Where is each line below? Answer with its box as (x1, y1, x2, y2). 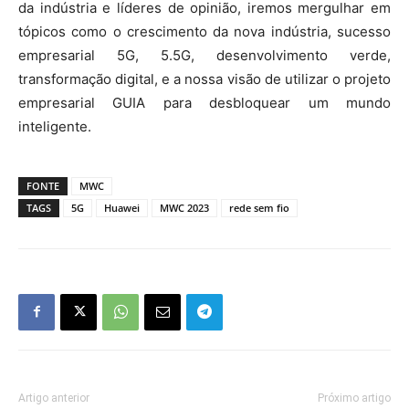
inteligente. (18, 117, 91, 135)
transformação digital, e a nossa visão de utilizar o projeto (18, 69, 391, 88)
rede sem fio (229, 200, 289, 215)
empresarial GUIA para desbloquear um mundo (18, 93, 391, 111)
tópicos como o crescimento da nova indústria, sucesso (18, 22, 391, 40)
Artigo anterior (18, 391, 89, 404)
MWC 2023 (160, 200, 209, 215)
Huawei (104, 200, 140, 215)
